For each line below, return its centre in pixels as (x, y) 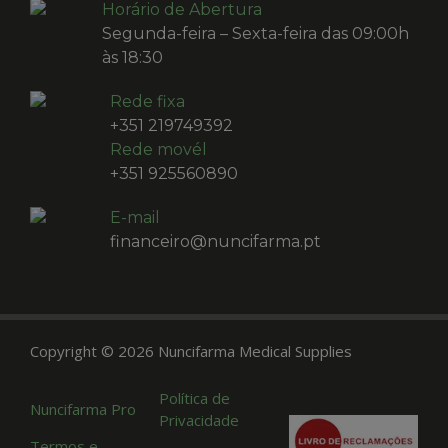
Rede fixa (147, 102)
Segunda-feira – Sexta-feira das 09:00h (256, 34)
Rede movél (158, 150)
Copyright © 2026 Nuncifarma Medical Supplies (191, 351)
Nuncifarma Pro (83, 409)
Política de (195, 398)
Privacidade (199, 420)
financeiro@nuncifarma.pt (215, 242)
